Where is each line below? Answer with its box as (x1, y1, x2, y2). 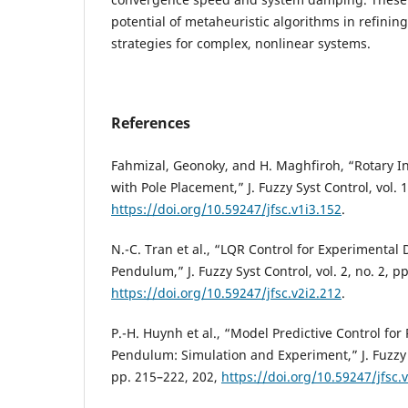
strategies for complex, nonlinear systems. (111, 34, 371, 52)
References (111, 112, 190, 133)
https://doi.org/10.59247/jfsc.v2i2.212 (111, 283, 342, 301)
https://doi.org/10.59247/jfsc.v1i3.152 (111, 199, 342, 218)
